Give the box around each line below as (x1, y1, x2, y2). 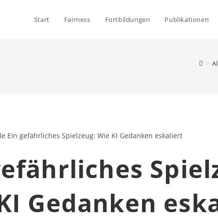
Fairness (64, 15, 91, 24)
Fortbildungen (105, 15, 150, 24)
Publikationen (164, 15, 209, 24)
